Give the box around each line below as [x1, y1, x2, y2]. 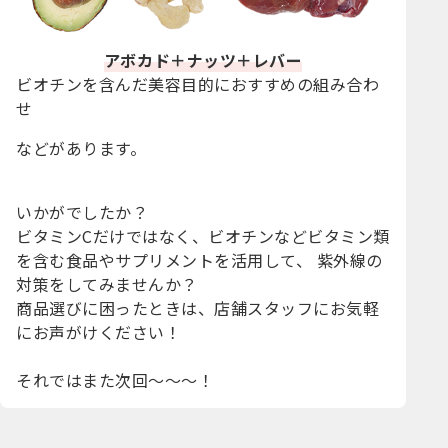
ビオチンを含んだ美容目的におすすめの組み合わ [16, 71, 380, 96]
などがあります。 [16, 135, 147, 160]
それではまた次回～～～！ [16, 367, 215, 392]
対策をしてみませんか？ [16, 271, 198, 296]
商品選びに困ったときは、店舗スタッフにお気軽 [16, 295, 380, 320]
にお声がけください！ [16, 319, 182, 344]
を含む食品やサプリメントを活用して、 [16, 247, 313, 272]
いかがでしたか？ [16, 199, 149, 224]
